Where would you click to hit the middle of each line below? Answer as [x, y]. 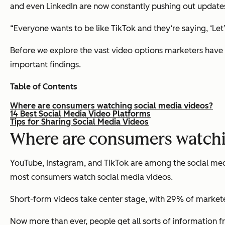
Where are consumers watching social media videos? [111, 106]
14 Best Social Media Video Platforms [80, 114]
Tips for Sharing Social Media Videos [79, 122]
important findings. [45, 65]
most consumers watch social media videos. [91, 177]
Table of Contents [44, 87]
